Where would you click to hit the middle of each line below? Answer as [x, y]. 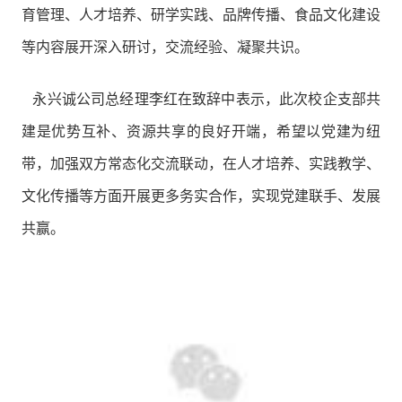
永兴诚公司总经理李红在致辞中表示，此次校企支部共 [201, 99]
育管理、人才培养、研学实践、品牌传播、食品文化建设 [201, 15]
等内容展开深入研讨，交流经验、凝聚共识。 [165, 48]
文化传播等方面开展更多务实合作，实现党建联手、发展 [201, 196]
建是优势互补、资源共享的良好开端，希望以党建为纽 [201, 131]
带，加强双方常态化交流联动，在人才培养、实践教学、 [201, 163]
